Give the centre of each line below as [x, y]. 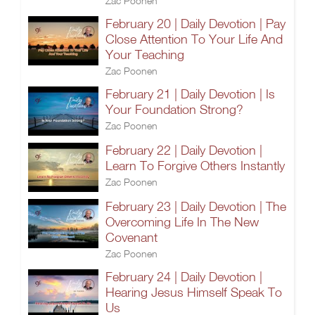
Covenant [131, 237]
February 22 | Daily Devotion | [184, 150]
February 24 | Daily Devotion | [184, 277]
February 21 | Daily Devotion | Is [190, 94]
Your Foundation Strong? [174, 109]
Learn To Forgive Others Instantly [195, 166]
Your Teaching [145, 54]
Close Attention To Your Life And [194, 39]
